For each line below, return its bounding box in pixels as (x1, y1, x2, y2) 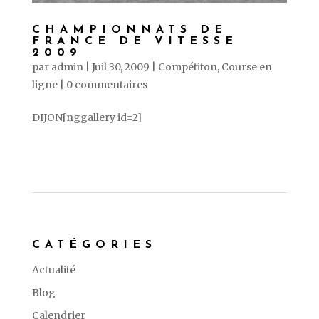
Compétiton (157, 61, 217, 74)
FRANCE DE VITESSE (31, 36, 238, 48)
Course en (221, 61, 272, 74)
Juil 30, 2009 (91, 61, 150, 74)
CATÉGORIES (31, 239, 157, 251)
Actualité (31, 263, 75, 277)
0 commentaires (66, 78, 147, 92)
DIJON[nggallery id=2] (31, 111, 142, 125)
